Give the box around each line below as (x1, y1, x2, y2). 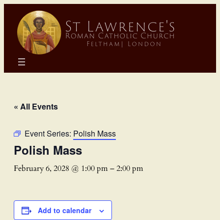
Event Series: (25, 127, 73, 139)
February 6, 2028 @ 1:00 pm (14, 163, 108, 174)
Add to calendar (38, 205, 91, 215)
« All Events (14, 100, 58, 112)
